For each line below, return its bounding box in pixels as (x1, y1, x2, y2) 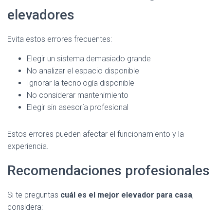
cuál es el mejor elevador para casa (60, 190, 192, 200)
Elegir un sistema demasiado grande (27, 54, 151, 63)
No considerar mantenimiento (27, 91, 128, 100)
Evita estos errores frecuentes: (7, 35, 112, 44)
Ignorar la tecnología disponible (27, 78, 134, 88)
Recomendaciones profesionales (7, 163, 210, 179)
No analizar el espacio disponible (27, 66, 139, 75)
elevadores (7, 7, 74, 23)
